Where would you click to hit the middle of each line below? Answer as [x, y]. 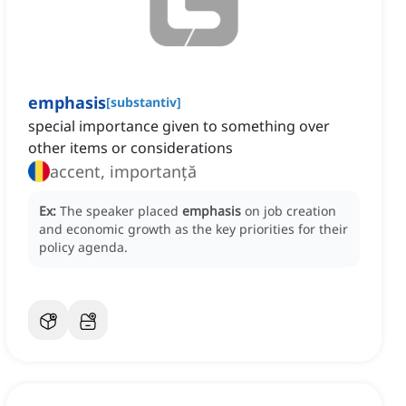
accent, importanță [123, 172]
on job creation [290, 211]
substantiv [144, 102]
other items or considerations [130, 148]
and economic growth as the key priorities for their [193, 229]
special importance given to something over [179, 126]
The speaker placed [121, 211]
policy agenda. [83, 247]
